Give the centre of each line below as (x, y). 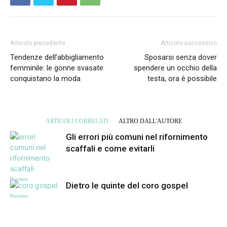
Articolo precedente (38, 43)
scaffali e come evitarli (110, 148)
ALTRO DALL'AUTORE (150, 121)
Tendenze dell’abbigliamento (57, 57)
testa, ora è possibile (182, 78)
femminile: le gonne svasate (57, 68)
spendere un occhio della (175, 68)
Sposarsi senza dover (181, 57)
